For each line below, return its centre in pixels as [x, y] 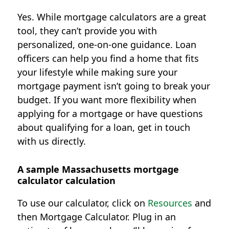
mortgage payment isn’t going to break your [114, 86]
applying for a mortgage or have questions [110, 113]
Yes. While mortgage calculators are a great [112, 17]
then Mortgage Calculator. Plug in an [97, 217]
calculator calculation [67, 180]
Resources [170, 203]
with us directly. [52, 141]
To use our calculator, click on [83, 203]
